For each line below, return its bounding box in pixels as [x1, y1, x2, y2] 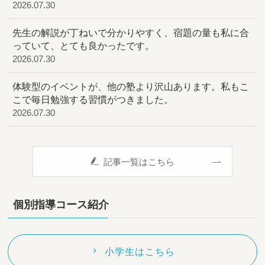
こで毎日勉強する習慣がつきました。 [12, 93, 174, 105]
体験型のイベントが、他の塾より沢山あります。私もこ [12, 80, 250, 92]
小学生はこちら [105, 246, 176, 257]
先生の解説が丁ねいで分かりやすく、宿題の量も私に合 [12, 27, 250, 38]
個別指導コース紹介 [13, 199, 109, 211]
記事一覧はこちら [104, 156, 175, 167]
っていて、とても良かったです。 [12, 40, 155, 51]
